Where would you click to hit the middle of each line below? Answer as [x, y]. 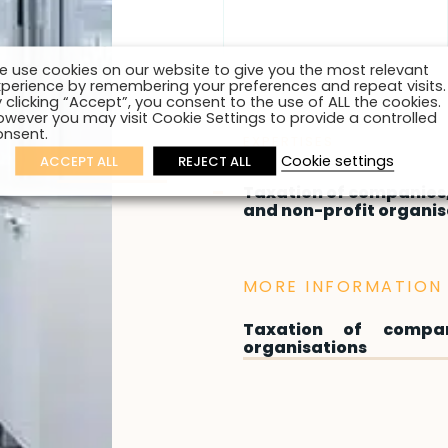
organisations [304, 347]
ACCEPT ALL [79, 161]
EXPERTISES [288, 141]
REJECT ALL [215, 161]
